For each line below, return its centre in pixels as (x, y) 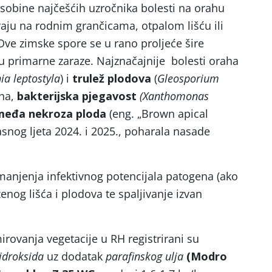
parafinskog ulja (146, 256)
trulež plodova (112, 78)
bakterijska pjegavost (78, 96)
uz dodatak (76, 256)
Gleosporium (188, 78)
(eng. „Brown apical (157, 114)
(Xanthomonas (174, 96)
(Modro (207, 256)
